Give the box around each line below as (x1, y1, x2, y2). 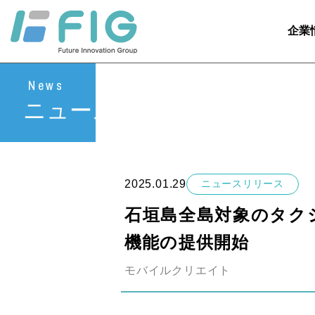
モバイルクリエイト (124, 264, 231, 276)
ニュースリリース (201, 178, 284, 189)
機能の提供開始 (124, 233, 250, 252)
